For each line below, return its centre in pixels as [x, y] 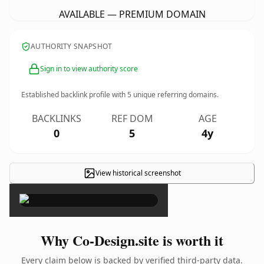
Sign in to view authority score [89, 69]
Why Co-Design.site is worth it [132, 240]
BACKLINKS [57, 118]
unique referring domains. [175, 95]
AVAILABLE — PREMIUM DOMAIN [132, 14]
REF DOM [132, 118]
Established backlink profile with [74, 95]
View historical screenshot [138, 173]
